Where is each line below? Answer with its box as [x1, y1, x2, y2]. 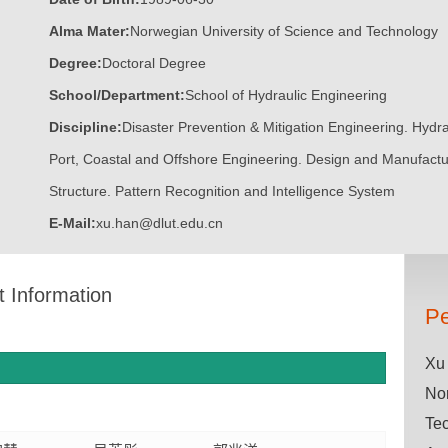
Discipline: [49, 119, 122, 135]
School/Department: [49, 87, 185, 103]
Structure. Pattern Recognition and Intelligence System [49, 183, 395, 199]
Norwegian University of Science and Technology [130, 23, 438, 39]
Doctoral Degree [102, 55, 206, 71]
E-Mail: [49, 215, 96, 231]
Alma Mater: [49, 23, 130, 39]
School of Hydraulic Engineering [185, 87, 387, 103]
